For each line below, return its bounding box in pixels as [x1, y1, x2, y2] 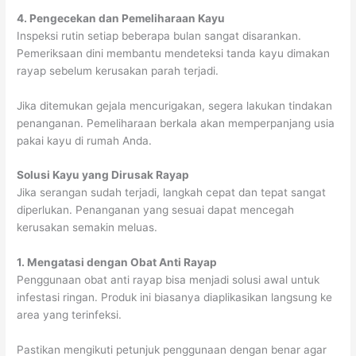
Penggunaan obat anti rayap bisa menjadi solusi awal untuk [17, 273, 320, 287]
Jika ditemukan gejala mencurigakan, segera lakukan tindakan [17, 99, 333, 112]
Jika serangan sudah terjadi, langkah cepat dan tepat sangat [17, 186, 327, 199]
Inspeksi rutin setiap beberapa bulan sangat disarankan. [17, 29, 302, 42]
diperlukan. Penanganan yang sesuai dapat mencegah [17, 203, 295, 217]
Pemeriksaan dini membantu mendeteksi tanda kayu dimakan [17, 46, 331, 60]
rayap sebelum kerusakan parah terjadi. [17, 64, 219, 77]
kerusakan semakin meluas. [17, 221, 158, 234]
